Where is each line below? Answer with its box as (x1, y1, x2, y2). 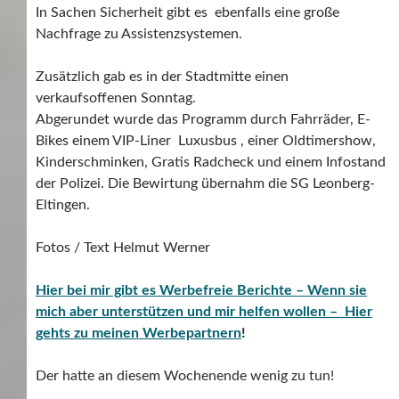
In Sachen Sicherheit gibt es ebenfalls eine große (36, 4, 339, 20)
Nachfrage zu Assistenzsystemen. (36, 26, 242, 41)
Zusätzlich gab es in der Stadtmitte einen (36, 69, 289, 84)
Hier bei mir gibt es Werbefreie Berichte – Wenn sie (36, 282, 367, 297)
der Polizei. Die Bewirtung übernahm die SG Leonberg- (36, 175, 375, 191)
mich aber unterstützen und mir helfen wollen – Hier (36, 304, 372, 319)
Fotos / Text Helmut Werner (36, 240, 210, 255)
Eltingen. (36, 197, 90, 212)
